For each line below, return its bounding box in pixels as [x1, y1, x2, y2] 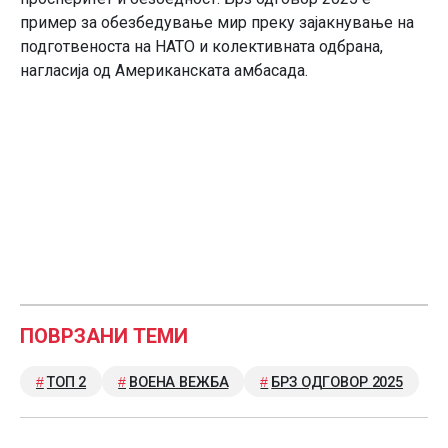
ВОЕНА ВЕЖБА [129, 373, 229, 391]
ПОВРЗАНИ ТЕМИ [20, 323, 188, 348]
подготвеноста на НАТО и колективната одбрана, [20, 36, 383, 56]
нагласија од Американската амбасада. [20, 60, 308, 80]
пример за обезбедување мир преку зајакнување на [20, 12, 414, 32]
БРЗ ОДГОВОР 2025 [271, 373, 403, 391]
